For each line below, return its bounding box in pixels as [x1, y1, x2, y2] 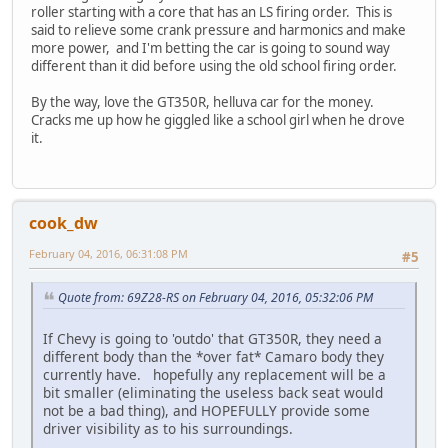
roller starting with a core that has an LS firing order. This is [31, 2, 392, 21]
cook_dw [29, 212, 98, 235]
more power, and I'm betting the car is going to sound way [31, 38, 390, 57]
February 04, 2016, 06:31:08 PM [29, 246, 188, 262]
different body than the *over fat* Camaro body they [43, 347, 384, 367]
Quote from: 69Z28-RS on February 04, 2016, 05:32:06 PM [58, 289, 373, 307]
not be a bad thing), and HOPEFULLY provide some [43, 401, 370, 421]
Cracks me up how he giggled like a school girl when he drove [31, 110, 405, 129]
